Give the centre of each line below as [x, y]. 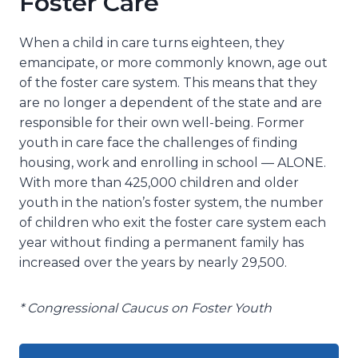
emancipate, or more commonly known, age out [173, 62]
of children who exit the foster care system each [173, 222]
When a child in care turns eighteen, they [152, 42]
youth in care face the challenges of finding [159, 142]
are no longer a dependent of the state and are [171, 102]
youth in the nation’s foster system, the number [171, 202]
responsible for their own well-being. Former [162, 122]
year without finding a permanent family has [161, 242]
